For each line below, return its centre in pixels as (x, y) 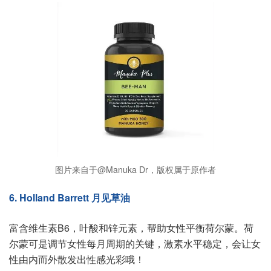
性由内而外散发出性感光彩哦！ (77, 260)
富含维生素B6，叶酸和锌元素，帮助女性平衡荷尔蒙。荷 (131, 228)
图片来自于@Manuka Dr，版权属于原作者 (135, 170)
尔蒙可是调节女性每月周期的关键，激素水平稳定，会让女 (135, 244)
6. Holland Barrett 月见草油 (70, 198)
